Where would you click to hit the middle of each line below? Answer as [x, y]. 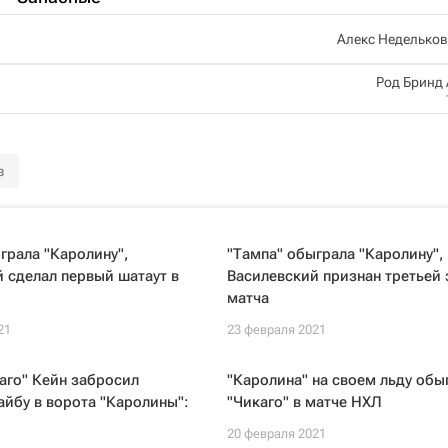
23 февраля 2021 [276, 329]
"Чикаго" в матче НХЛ [304, 402]
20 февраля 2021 [276, 433]
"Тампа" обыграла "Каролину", [334, 254]
